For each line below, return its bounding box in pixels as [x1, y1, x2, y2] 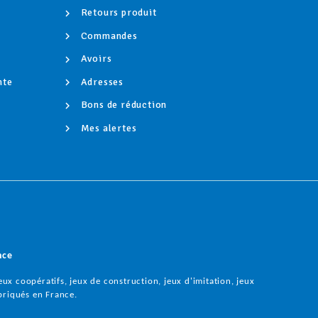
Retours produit [77, 6, 157, 18]
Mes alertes [77, 121, 137, 134]
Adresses [77, 75, 124, 88]
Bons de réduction [77, 99, 168, 111]
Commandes [77, 29, 138, 42]
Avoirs [77, 53, 112, 65]
